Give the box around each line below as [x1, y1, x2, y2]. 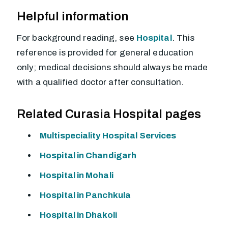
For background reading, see [17, 33, 136, 43]
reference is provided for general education [17, 48, 194, 58]
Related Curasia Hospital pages [17, 107, 201, 121]
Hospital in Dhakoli [40, 210, 117, 220]
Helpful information [17, 10, 128, 23]
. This [172, 33, 195, 43]
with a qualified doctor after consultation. [17, 77, 184, 87]
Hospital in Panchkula [40, 190, 131, 200]
